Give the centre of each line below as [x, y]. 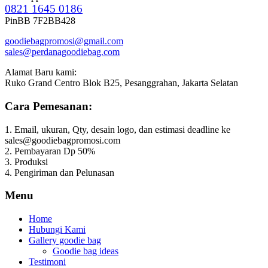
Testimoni [47, 262]
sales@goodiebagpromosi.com [63, 140]
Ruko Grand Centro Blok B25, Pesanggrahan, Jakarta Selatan [121, 83]
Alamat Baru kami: [41, 72]
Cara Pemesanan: [48, 106]
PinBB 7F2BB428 [40, 21]
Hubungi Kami [57, 229]
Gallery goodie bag [65, 240]
